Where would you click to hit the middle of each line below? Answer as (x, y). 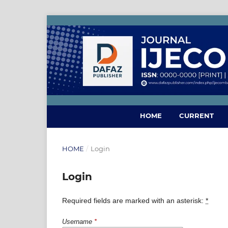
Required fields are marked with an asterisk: (134, 200)
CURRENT (196, 115)
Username (78, 221)
